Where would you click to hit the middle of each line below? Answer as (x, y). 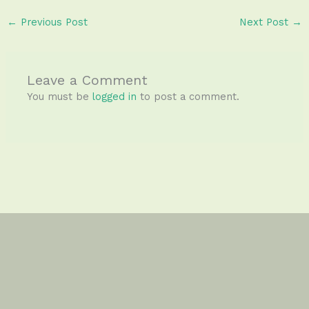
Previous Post (52, 22)
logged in (115, 97)
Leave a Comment (88, 81)
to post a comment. (188, 97)
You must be (60, 97)
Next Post (266, 22)
